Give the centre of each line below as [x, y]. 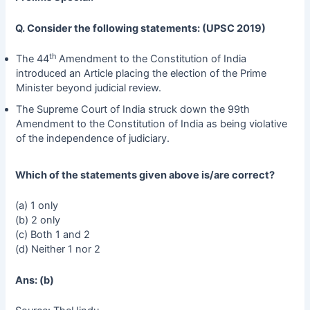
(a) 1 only [37, 206]
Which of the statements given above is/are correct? [145, 175]
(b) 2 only [38, 220]
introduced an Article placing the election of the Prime [141, 74]
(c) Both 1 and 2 [53, 235]
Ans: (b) [35, 280]
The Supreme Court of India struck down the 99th [133, 110]
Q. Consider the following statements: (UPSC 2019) [141, 28]
